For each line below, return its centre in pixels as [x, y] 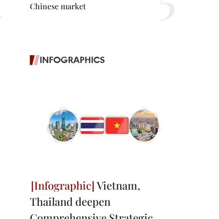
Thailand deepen [70, 201]
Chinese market [58, 6]
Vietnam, [118, 185]
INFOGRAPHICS [72, 60]
